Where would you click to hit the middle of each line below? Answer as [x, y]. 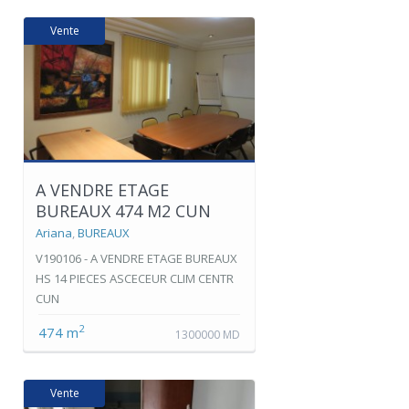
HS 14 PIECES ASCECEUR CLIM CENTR [135, 278]
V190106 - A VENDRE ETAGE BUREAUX [136, 258]
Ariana [54, 232]
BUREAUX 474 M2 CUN [123, 210]
